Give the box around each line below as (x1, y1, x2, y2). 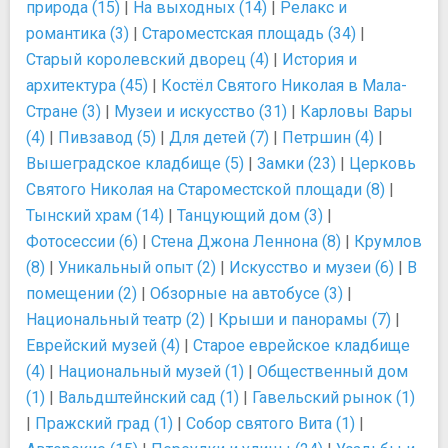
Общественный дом (257, 362, 408, 381)
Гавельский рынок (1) (252, 388, 415, 407)
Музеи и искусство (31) (114, 102, 287, 121)
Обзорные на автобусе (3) (150, 284, 343, 303)
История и (282, 50, 357, 69)
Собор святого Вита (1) (186, 414, 355, 433)
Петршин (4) (282, 128, 374, 147)
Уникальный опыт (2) (58, 258, 216, 277)
